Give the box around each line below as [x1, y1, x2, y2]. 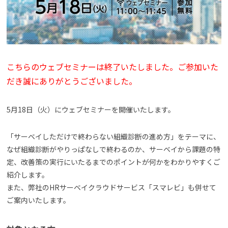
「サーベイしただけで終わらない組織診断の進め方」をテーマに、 [7, 131, 220, 141]
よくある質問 [13, 10, 62, 22]
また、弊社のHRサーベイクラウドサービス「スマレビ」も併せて [7, 182, 216, 192]
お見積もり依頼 [129, 50, 176, 60]
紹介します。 [7, 169, 49, 180]
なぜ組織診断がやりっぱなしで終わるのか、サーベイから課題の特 [7, 144, 220, 154]
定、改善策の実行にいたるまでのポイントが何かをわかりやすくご [7, 156, 220, 167]
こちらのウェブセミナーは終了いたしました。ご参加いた [7, 60, 218, 73]
